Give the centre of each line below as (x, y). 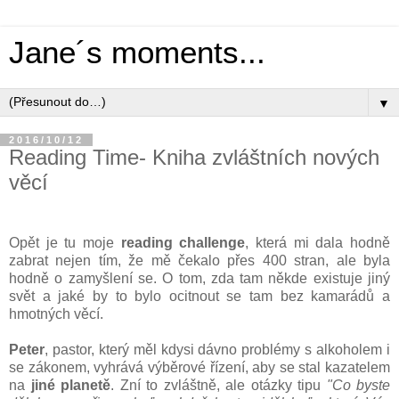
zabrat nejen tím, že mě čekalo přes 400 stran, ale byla (199, 260)
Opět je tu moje (65, 242)
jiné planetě (70, 385)
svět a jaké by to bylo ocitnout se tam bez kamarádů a (199, 296)
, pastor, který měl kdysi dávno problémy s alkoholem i (217, 349)
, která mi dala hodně (318, 242)
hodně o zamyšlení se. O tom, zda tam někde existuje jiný (199, 278)
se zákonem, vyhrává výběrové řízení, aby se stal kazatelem (199, 367)
